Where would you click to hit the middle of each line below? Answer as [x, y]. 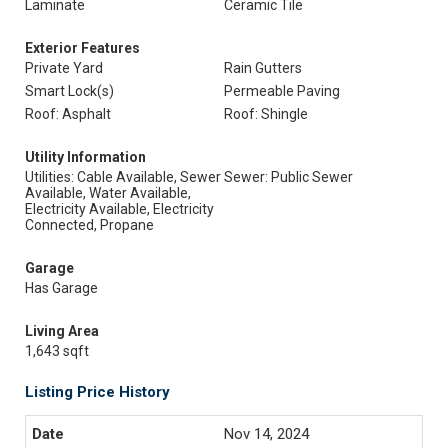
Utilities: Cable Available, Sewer [123, 177]
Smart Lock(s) [69, 91]
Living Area [62, 331]
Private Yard [64, 68]
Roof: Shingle [266, 114]
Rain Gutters [263, 68]
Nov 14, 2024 [266, 434]
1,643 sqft [57, 351]
